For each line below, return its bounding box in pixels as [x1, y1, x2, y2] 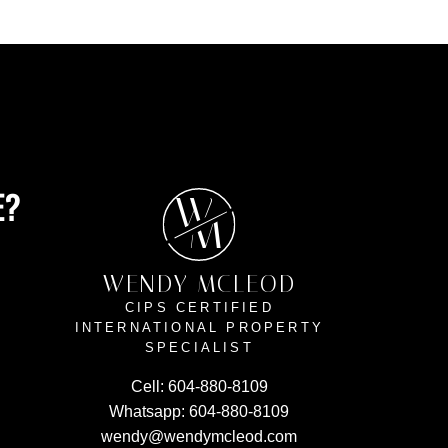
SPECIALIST [144, 340, 254, 356]
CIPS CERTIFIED [124, 300, 274, 316]
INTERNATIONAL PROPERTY [74, 320, 325, 336]
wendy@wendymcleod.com [101, 428, 298, 446]
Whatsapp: [109, 403, 186, 421]
